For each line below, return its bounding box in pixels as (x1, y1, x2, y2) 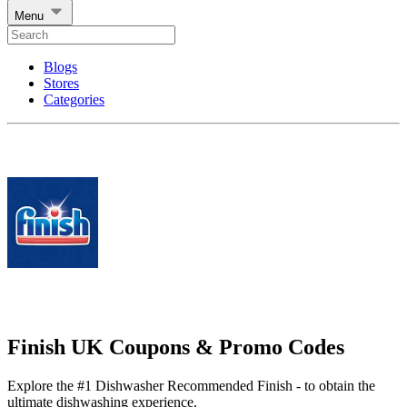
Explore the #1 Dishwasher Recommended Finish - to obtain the (7, 377, 375, 393)
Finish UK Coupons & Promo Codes (7, 334, 344, 359)
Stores (44, 75, 79, 92)
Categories (44, 92, 104, 108)
